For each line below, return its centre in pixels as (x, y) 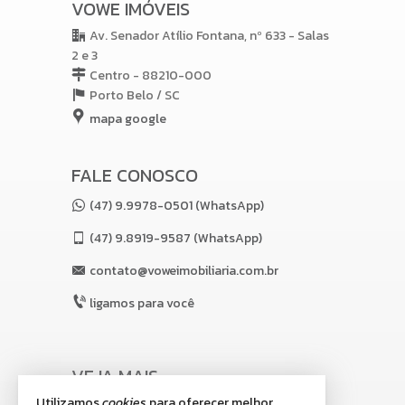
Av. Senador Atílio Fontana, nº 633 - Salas (209, 36)
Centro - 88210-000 (151, 75)
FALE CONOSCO (135, 175)
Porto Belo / (127, 95)
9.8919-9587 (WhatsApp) (187, 238)
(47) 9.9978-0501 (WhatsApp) (177, 206)
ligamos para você (142, 303)
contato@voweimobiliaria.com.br (184, 271)
